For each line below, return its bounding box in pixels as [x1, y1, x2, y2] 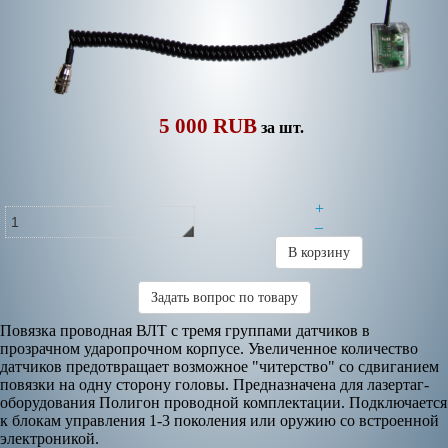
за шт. [261, 119, 304, 137]
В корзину [288, 245, 350, 261]
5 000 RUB [159, 114, 257, 139]
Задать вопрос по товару [150, 290, 298, 306]
